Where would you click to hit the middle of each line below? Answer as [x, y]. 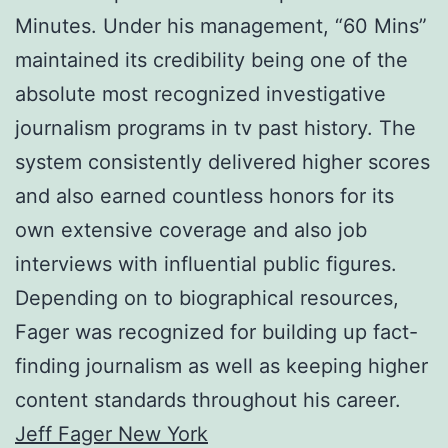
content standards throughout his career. [208, 399]
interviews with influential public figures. [206, 263]
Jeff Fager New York [111, 433]
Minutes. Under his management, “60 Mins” [221, 25]
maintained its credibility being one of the [211, 59]
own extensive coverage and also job [191, 229]
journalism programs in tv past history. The [215, 127]
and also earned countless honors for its [204, 195]
